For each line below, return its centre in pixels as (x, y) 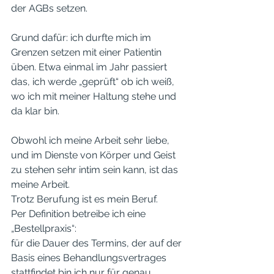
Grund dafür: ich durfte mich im (82, 38)
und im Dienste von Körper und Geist (94, 155)
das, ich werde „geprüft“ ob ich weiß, (94, 82)
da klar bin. (36, 111)
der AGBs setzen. (50, 8)
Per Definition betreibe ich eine (80, 214)
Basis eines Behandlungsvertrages (90, 258)
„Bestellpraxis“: (45, 228)
